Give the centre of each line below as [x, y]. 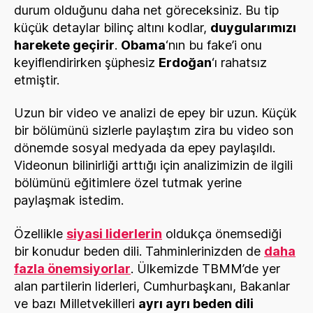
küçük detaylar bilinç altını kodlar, [112, 27]
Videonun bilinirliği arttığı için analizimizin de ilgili [153, 165]
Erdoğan [185, 62]
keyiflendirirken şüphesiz [86, 62]
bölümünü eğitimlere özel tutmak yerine [128, 183]
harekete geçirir [64, 45]
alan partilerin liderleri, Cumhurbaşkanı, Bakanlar [152, 286]
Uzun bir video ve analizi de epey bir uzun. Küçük [155, 113]
